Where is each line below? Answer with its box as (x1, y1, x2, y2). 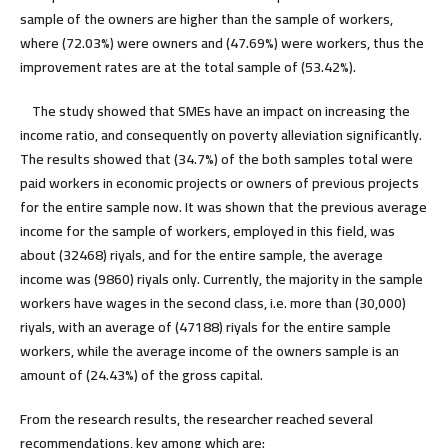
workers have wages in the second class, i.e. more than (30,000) (19, 289, 406, 316)
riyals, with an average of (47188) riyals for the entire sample (19, 313, 391, 340)
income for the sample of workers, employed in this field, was (19, 217, 395, 244)
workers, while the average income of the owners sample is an (19, 337, 399, 364)
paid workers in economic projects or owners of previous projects (19, 169, 419, 196)
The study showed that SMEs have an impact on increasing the (19, 97, 410, 124)
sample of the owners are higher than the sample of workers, (19, 5, 393, 32)
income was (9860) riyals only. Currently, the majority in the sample (19, 265, 423, 292)
